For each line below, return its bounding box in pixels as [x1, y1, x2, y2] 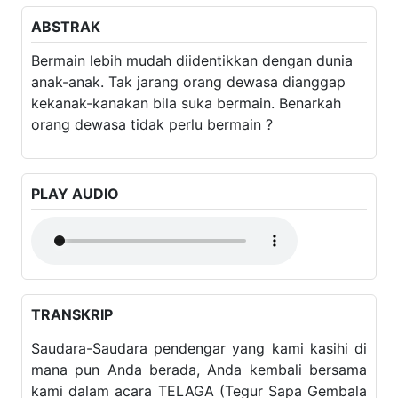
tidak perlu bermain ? [31, 82, 159, 99]
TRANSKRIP [31, 272, 109, 289]
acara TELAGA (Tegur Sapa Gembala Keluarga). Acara [31, 348, 367, 365]
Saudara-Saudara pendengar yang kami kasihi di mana [31, 306, 367, 322]
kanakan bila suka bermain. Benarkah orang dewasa [31, 60, 344, 77]
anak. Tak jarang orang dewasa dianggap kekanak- [31, 39, 337, 56]
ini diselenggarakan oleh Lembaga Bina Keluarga [31, 370, 367, 386]
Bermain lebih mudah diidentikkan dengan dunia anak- [31, 18, 358, 35]
